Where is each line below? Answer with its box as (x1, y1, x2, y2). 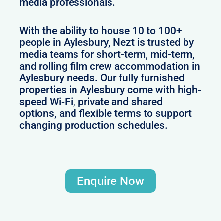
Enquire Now (77, 174, 144, 188)
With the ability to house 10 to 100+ (19, 25, 183, 37)
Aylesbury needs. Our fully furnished (19, 72, 185, 84)
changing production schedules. (19, 119, 168, 132)
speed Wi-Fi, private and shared (19, 96, 163, 108)
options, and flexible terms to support (19, 108, 192, 120)
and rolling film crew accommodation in (19, 60, 201, 73)
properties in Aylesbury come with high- (19, 84, 202, 96)
